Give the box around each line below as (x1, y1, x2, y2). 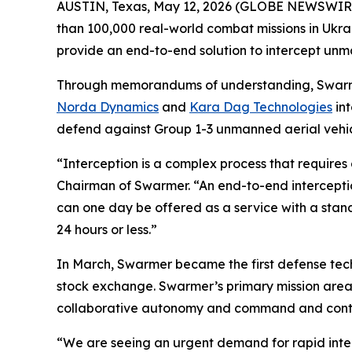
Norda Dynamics (57, 99, 159, 115)
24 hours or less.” (57, 222, 157, 237)
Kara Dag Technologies (189, 99, 332, 115)
